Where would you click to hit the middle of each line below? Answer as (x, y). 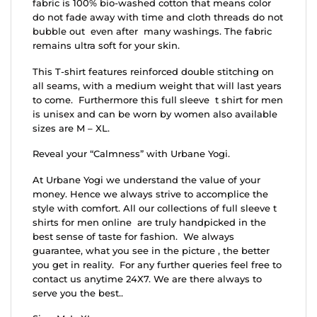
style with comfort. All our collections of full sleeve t (155, 208)
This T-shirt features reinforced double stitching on (153, 71)
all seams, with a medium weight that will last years (157, 86)
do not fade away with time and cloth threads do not (158, 17)
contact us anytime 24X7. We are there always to (147, 279)
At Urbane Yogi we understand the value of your (146, 180)
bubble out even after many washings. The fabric (152, 31)
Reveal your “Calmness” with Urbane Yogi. (131, 154)
